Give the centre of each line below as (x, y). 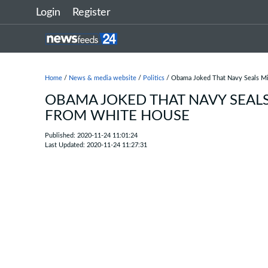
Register (92, 13)
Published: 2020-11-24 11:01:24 (91, 135)
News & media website (103, 78)
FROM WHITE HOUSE (117, 116)
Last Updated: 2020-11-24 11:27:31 (96, 145)
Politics (154, 78)
